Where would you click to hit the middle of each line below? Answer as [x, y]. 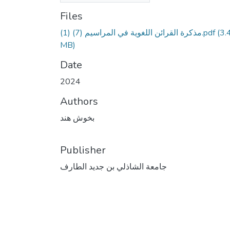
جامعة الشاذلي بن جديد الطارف [113, 167]
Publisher [83, 150]
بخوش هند [77, 118]
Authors [79, 101]
